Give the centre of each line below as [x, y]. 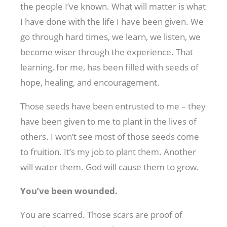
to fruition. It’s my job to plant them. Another [108, 152]
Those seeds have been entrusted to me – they [113, 106]
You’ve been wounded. [69, 191]
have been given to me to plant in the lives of [108, 121]
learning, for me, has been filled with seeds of [109, 67]
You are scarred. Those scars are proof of [101, 214]
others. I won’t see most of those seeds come [110, 136]
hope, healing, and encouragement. [90, 82]
